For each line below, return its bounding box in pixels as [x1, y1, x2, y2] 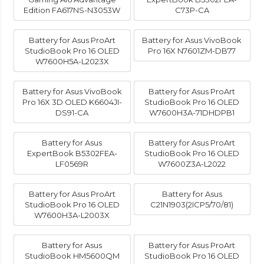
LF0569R [55, 159, 89, 169]
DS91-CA [55, 108, 89, 118]
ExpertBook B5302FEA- [27, 148, 117, 159]
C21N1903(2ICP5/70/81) [150, 200, 234, 210]
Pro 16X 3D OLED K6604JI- [22, 97, 122, 107]
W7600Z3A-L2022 [158, 159, 226, 169]
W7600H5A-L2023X [35, 57, 109, 67]
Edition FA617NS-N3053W [24, 5, 121, 15]
